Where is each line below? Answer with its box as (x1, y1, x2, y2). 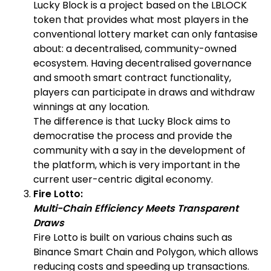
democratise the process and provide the (33, 128, 232, 143)
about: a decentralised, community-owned (33, 41, 237, 56)
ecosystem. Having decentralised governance (33, 56, 252, 70)
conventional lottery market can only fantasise (33, 27, 258, 41)
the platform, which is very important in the (33, 157, 240, 172)
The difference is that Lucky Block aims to (33, 114, 230, 128)
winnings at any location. (33, 99, 149, 114)
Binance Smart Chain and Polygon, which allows (33, 244, 258, 259)
